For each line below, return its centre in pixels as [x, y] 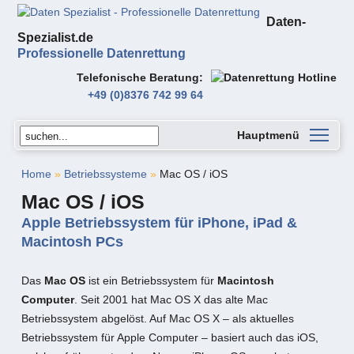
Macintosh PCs [72, 242]
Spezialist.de [56, 38]
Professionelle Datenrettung [102, 53]
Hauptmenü [269, 135]
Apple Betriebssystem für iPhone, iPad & [159, 223]
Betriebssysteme [105, 174]
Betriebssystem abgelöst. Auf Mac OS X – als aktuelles [157, 318]
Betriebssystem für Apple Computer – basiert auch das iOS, [169, 337]
